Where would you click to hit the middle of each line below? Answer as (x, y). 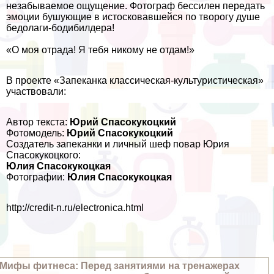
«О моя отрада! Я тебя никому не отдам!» (100, 50)
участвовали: (36, 92)
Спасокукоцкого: (43, 155)
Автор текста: (38, 122)
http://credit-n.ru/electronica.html (75, 208)
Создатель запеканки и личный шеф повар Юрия (118, 144)
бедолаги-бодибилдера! (60, 28)
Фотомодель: (36, 133)
